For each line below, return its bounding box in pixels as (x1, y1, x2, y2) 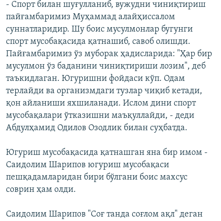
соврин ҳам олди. (6, 185, 76, 195)
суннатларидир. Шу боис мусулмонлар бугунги (6, 25, 193, 35)
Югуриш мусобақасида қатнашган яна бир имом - (6, 148, 208, 158)
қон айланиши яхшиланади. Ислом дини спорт (6, 99, 196, 109)
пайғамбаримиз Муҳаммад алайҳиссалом (6, 12, 175, 22)
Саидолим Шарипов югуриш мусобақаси (6, 160, 169, 170)
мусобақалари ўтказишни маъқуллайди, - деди (6, 111, 194, 121)
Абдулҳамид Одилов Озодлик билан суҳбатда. (6, 123, 187, 133)
